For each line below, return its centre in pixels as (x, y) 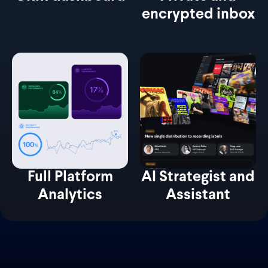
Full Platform (70, 177)
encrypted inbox (198, 15)
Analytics (70, 195)
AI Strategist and (198, 177)
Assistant (198, 195)
